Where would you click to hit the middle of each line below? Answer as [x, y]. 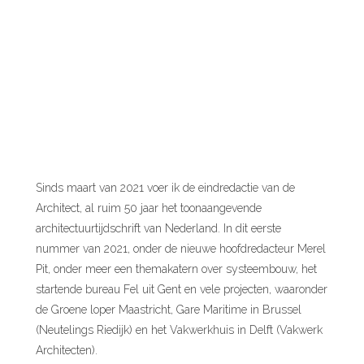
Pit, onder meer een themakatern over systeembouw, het [177, 269]
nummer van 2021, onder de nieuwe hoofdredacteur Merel [181, 249]
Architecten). [67, 351]
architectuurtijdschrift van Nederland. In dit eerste [159, 229]
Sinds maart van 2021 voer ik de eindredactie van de [166, 188]
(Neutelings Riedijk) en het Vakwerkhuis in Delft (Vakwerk [180, 330]
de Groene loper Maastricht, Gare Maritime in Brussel [169, 310]
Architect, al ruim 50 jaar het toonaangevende [149, 208]
